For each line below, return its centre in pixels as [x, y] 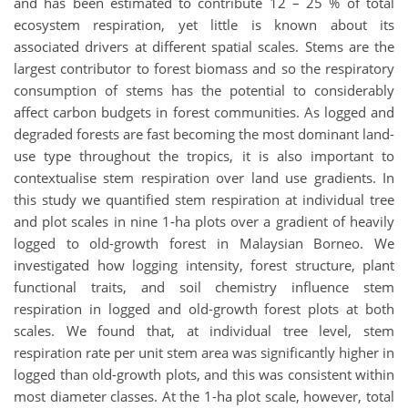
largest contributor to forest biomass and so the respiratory [204, 69]
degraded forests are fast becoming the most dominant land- [204, 134]
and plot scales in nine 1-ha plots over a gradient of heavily [204, 222]
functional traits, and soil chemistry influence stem [204, 287]
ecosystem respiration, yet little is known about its [204, 25]
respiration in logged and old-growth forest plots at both [204, 309]
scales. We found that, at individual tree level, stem [204, 331]
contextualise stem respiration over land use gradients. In [204, 178]
